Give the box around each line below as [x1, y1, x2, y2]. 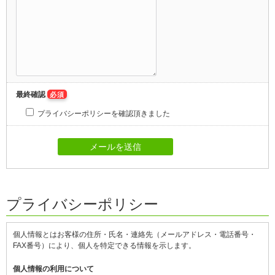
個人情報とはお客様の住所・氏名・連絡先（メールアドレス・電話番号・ [13, 230, 256, 239]
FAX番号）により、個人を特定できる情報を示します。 [13, 241, 196, 250]
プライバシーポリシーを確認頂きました [36, 109, 170, 118]
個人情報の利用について [13, 265, 94, 273]
